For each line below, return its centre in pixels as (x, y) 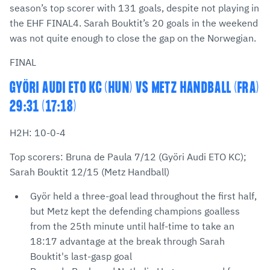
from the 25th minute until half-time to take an (132, 226)
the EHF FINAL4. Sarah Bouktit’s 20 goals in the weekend (134, 23)
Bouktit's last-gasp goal (81, 256)
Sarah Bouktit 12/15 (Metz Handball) (89, 172)
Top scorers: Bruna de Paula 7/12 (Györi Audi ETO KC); (128, 157)
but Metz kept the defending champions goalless (135, 211)
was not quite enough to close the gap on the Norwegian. (133, 38)
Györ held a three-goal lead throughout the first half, (143, 196)
